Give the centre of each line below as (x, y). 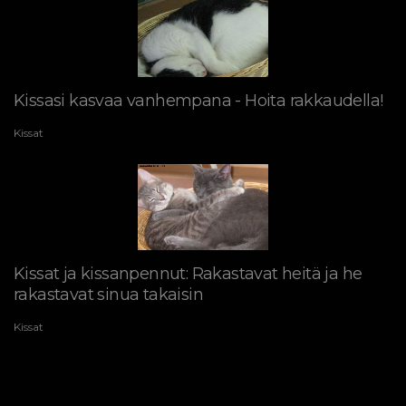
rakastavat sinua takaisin (108, 295)
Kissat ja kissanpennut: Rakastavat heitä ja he (188, 274)
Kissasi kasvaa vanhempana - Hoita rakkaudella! (198, 101)
